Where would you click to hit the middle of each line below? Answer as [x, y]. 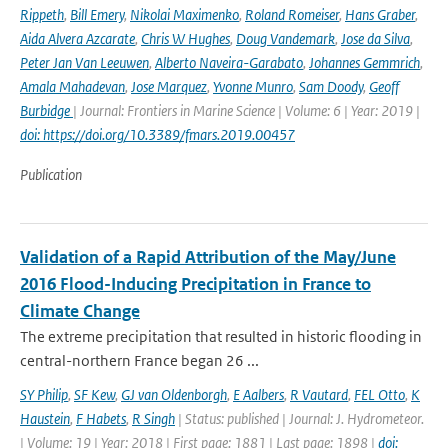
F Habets [101, 418]
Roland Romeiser [292, 14]
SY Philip [44, 394]
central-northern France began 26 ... [139, 360]
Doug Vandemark [285, 38]
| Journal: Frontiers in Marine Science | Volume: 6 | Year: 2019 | [246, 110]
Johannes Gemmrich [364, 62]
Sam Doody [331, 86]
